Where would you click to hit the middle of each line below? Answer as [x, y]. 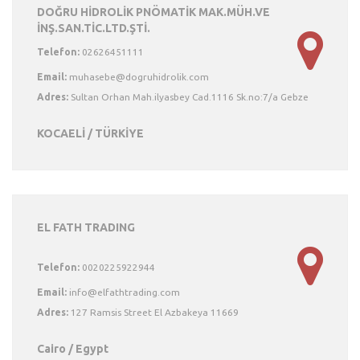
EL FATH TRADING [86, 227]
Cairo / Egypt [73, 349]
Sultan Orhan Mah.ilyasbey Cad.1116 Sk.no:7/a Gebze [188, 97]
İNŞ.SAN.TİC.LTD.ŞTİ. [94, 28]
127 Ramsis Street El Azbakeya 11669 [153, 312]
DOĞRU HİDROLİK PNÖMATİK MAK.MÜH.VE [153, 12]
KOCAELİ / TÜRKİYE [90, 133]
